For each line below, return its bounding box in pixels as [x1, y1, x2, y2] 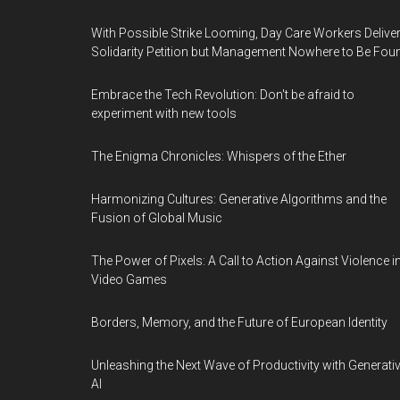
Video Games [91, 272, 167, 287]
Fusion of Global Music [91, 211, 222, 225]
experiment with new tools [91, 106, 237, 121]
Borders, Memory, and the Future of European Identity [91, 315, 387, 329]
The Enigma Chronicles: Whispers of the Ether [91, 149, 346, 163]
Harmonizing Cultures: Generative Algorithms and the [91, 192, 387, 206]
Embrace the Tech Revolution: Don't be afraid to [91, 87, 354, 102]
